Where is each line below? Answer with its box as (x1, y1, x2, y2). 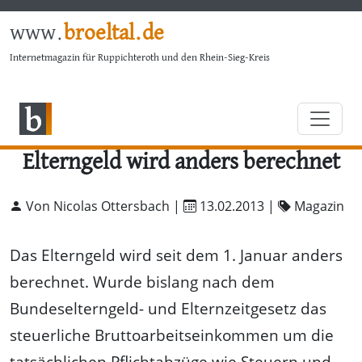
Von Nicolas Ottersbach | (23, 196, 183, 215)
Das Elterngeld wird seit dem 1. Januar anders (10, 243, 343, 266)
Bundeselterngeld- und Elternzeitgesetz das (10, 297, 326, 319)
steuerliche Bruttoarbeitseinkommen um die (10, 323, 334, 346)
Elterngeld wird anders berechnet (22, 151, 340, 174)
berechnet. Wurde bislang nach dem (10, 270, 275, 293)
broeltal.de (64, 23, 164, 44)
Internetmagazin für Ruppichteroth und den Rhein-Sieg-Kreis (10, 52, 270, 63)
